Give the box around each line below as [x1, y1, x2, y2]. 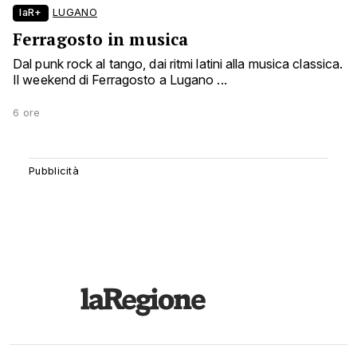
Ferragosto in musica [13, 28, 188, 51]
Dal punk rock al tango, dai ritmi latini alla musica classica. [13, 56, 343, 73]
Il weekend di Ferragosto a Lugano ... [13, 72, 227, 88]
